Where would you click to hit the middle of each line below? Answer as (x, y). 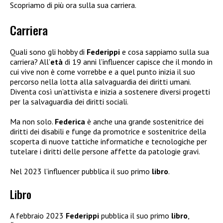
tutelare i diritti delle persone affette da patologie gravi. (105, 152)
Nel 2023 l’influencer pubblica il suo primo (81, 171)
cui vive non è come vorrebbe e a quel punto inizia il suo (103, 72)
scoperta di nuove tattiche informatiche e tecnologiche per (109, 142)
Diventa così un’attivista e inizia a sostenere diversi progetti (110, 92)
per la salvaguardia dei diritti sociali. (69, 102)
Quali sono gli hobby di (48, 52)
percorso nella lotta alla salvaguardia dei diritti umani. (100, 82)
